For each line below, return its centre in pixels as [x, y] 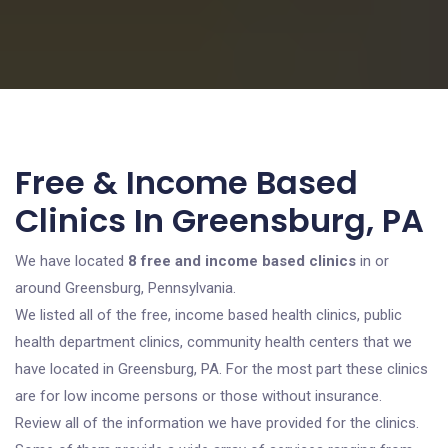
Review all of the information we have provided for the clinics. [217, 423]
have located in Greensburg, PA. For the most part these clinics [221, 369]
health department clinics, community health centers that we [213, 342]
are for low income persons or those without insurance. [198, 396]
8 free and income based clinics [242, 261]
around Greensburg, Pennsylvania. [125, 288]
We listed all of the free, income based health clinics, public [208, 315]
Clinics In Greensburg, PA [219, 220]
